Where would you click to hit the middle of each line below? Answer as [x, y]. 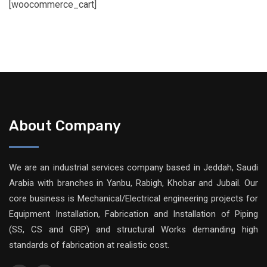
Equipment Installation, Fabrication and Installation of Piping [133, 214]
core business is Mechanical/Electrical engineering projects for [133, 198]
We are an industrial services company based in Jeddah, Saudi [133, 167]
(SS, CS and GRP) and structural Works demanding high [133, 229]
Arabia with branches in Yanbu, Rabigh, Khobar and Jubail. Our [133, 183]
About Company [65, 126]
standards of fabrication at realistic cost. [89, 245]
